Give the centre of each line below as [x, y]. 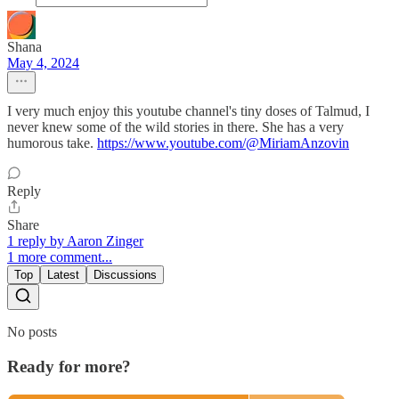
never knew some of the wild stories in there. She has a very [175, 127]
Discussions [125, 275]
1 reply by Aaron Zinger [75, 241]
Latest [63, 275]
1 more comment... [60, 257]
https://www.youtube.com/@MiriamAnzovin [223, 143]
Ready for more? [69, 367]
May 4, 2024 [43, 63]
